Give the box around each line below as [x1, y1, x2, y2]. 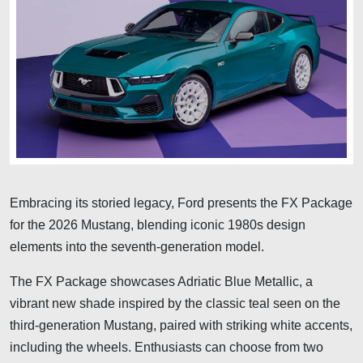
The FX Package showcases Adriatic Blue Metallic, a [10, 274, 313, 288]
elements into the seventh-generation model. [10, 239, 264, 254]
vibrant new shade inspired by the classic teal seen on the [10, 296, 340, 310]
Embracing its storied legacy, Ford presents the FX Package [10, 195, 352, 210]
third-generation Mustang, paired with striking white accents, [10, 318, 352, 332]
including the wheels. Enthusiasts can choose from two [10, 340, 323, 354]
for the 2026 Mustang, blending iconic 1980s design [10, 217, 305, 232]
